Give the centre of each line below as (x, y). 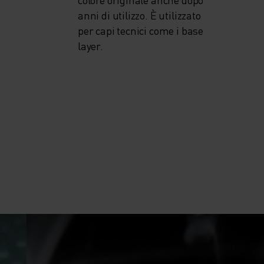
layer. (90, 46)
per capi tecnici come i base (141, 31)
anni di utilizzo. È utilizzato (139, 15)
